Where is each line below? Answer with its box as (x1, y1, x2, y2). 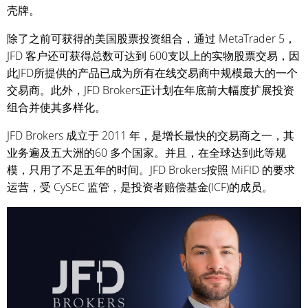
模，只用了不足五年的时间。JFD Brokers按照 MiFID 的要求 (7, 162, 295, 177)
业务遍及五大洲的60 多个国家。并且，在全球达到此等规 (7, 145, 286, 160)
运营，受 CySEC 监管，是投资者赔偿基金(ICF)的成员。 (7, 179, 273, 195)
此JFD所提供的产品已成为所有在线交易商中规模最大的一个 (7, 65, 298, 80)
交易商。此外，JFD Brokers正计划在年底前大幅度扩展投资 (7, 82, 294, 98)
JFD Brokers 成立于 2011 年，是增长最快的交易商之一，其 (7, 128, 294, 143)
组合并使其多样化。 (7, 100, 106, 115)
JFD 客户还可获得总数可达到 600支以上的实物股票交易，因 (7, 48, 300, 63)
